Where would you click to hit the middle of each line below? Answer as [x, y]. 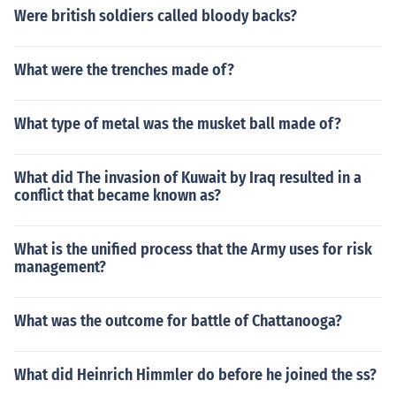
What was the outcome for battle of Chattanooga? [178, 321]
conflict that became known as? [118, 195]
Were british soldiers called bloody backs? [156, 16]
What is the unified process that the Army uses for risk [193, 249]
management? [60, 267]
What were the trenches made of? [124, 70]
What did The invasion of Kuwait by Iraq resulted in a [188, 178]
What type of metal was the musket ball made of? [178, 124]
